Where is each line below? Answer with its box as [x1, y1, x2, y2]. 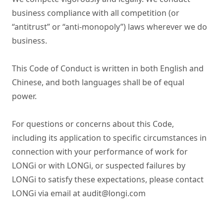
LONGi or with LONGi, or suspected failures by [12, 160, 185, 171]
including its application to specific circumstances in [12, 132, 207, 143]
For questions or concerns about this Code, [12, 118, 174, 129]
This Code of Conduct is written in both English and [12, 63, 204, 74]
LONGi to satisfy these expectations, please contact [12, 174, 204, 185]
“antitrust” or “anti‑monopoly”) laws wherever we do [12, 21, 207, 32]
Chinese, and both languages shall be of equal [12, 77, 184, 88]
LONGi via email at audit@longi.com [12, 188, 146, 199]
